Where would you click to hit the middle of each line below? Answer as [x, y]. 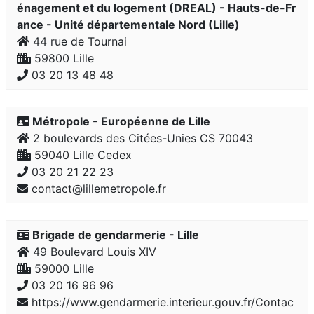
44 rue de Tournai [78, 41]
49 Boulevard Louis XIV [93, 252]
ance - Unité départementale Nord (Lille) [128, 25]
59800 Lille [62, 58]
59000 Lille [62, 268]
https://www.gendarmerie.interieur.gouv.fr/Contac [161, 302]
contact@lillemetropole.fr [97, 189]
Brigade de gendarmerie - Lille [114, 235]
